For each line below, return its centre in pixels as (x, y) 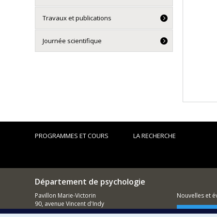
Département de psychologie (90, 182)
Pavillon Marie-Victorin (65, 195)
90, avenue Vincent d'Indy (70, 204)
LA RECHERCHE (155, 136)
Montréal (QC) (54, 212)
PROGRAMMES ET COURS (72, 136)
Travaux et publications (77, 18)
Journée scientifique (72, 41)
